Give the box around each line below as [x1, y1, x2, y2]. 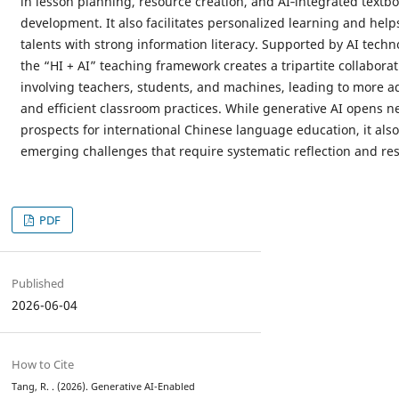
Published [11, 274, 64, 291]
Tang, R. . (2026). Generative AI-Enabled [11, 380, 195, 393]
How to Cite [11, 356, 74, 372]
